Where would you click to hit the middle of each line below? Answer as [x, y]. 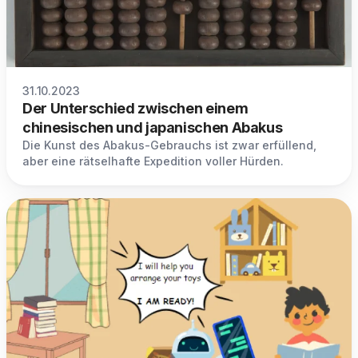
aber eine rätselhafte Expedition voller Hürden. [153, 161]
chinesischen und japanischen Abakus [153, 128]
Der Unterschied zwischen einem [135, 109]
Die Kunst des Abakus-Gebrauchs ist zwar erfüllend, [169, 145]
